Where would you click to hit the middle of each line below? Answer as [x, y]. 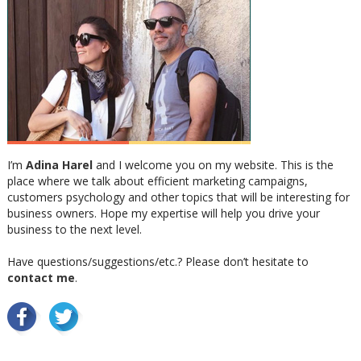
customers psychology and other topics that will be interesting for [178, 197]
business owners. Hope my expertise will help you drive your [163, 214]
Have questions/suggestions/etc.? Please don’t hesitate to [158, 262]
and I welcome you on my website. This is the [213, 165]
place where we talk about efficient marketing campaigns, [157, 181]
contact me [41, 278]
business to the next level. [74, 230]
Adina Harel [59, 165]
